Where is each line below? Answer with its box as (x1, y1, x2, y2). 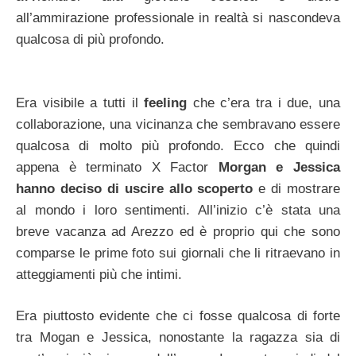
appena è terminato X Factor (16, 159, 219, 175)
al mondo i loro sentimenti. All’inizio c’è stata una (16, 202, 340, 218)
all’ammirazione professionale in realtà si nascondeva (16, 10, 340, 26)
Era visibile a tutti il (16, 95, 145, 110)
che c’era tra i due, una (187, 95, 341, 110)
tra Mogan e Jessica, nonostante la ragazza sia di (16, 330, 340, 346)
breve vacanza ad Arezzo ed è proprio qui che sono (16, 223, 340, 239)
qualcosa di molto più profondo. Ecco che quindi (16, 137, 340, 153)
